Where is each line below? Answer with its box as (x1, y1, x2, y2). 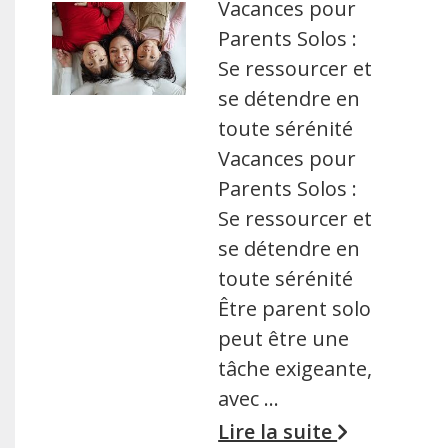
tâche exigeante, (218, 355, 373, 382)
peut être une (218, 325, 350, 352)
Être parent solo (218, 295, 372, 322)
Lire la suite (218, 418, 338, 445)
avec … (218, 385, 280, 412)
